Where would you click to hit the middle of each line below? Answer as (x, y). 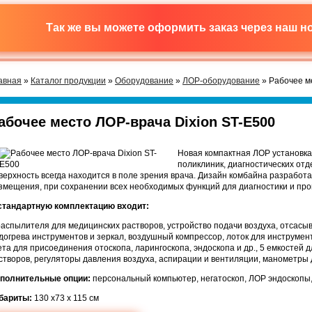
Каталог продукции (68, 81)
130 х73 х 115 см (65, 298)
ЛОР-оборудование (221, 81)
